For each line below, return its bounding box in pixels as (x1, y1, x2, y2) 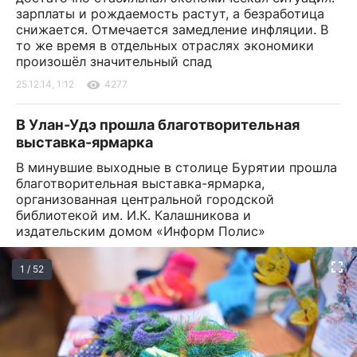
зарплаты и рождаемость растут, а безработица (16, 6, 324, 22)
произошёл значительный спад (16, 53, 212, 69)
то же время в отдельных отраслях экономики (16, 37, 314, 53)
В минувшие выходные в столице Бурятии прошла (16, 159, 337, 175)
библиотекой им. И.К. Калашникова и (16, 207, 251, 223)
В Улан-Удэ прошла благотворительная (16, 116, 300, 133)
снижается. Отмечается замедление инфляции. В (16, 22, 328, 37)
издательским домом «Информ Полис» (16, 223, 265, 239)
